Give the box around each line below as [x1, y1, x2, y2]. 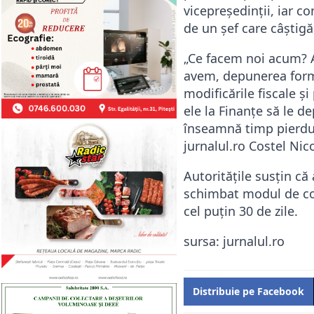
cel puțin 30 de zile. [184, 202, 298, 219]
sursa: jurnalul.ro [184, 232, 285, 250]
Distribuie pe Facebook [193, 284, 305, 298]
